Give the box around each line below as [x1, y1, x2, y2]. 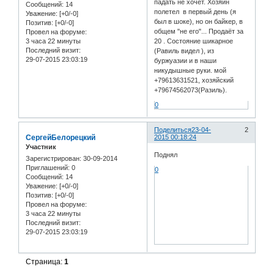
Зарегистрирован [26, 155, 80, 163]
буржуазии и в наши [154, 57, 217, 65]
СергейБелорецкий [26, 133, 95, 142]
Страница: [26, 257, 65, 267]
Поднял [154, 151, 178, 159]
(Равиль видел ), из [154, 47, 215, 55]
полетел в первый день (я [154, 8, 237, 16]
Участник [26, 143, 56, 150]
